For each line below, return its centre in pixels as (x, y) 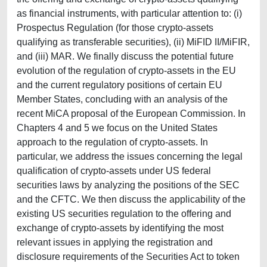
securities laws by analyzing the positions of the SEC (128, 185)
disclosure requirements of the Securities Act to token (128, 257)
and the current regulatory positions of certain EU (119, 85)
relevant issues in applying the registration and (115, 242)
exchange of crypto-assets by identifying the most (120, 228)
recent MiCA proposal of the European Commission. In (131, 114)
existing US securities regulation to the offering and (124, 214)
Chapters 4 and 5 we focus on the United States (117, 128)
